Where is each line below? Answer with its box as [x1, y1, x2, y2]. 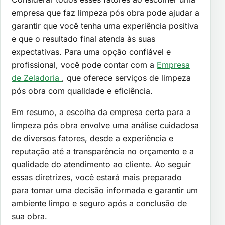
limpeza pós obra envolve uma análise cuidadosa [12, 120, 199, 131]
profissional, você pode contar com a [12, 60, 157, 70]
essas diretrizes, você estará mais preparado [12, 172, 182, 183]
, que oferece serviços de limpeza [62, 73, 191, 83]
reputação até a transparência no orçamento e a [12, 146, 194, 157]
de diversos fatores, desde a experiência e [12, 133, 173, 144]
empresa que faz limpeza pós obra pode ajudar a [12, 8, 199, 18]
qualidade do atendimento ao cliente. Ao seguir [12, 159, 191, 170]
